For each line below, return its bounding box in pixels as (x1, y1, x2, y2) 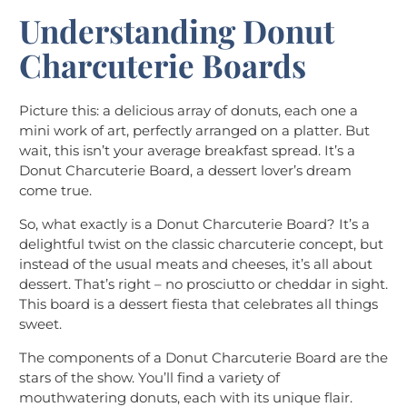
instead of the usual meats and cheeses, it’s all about (19, 255, 372, 273)
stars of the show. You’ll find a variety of (19, 369, 280, 387)
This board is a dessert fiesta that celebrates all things (19, 295, 378, 313)
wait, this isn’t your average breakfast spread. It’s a (19, 142, 355, 160)
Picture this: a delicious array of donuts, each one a (19, 102, 358, 120)
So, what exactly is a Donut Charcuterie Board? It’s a (19, 215, 370, 233)
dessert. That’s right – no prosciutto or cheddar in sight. (19, 275, 388, 293)
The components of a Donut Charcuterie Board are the (19, 349, 388, 367)
